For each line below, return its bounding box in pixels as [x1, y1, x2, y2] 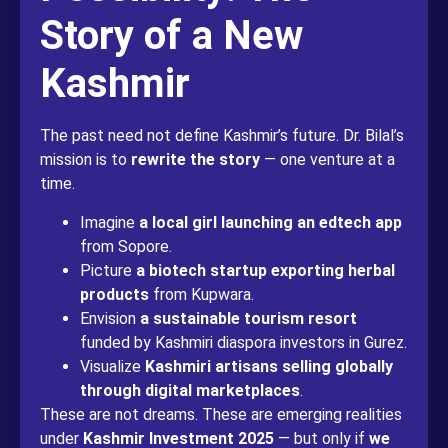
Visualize [80, 356, 145, 376]
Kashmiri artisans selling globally [145, 356, 393, 376]
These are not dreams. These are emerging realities [40, 404, 402, 424]
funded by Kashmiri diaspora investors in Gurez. [80, 332, 407, 352]
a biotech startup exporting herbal [136, 260, 395, 280]
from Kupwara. [149, 284, 254, 304]
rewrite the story [131, 150, 260, 170]
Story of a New [40, 12, 303, 60]
